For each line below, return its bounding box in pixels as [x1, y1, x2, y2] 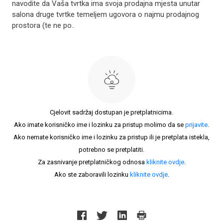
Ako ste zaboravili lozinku [54, 171, 130, 178]
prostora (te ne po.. [12, 21, 75, 30]
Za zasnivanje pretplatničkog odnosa [37, 158, 146, 166]
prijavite [185, 121, 208, 128]
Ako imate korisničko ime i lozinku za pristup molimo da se [14, 121, 185, 128]
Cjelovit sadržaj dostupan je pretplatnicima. [50, 109, 173, 116]
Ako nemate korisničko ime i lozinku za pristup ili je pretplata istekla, [13, 133, 210, 141]
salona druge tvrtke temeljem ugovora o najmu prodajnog [12, 10, 199, 19]
